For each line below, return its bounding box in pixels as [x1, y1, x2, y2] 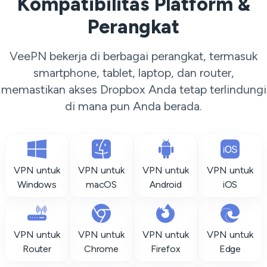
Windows [17, 179, 57, 190]
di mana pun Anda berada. [65, 99, 202, 113]
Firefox [151, 243, 181, 254]
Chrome [83, 243, 119, 254]
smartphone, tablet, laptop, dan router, [33, 66, 234, 80]
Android [149, 179, 182, 190]
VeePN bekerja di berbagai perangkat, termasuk [10, 49, 257, 63]
